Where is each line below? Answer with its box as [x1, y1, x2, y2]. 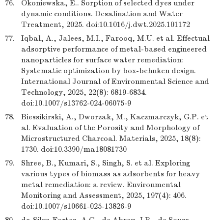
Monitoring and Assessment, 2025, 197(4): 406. [21, 191, 187, 200]
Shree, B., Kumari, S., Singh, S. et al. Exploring [21, 159, 190, 167]
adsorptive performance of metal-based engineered [21, 45, 207, 54]
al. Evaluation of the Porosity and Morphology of [21, 123, 199, 132]
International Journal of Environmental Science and [21, 77, 209, 86]
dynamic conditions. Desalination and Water [21, 9, 183, 18]
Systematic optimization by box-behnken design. [21, 66, 196, 75]
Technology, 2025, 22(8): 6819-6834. [21, 88, 147, 97]
